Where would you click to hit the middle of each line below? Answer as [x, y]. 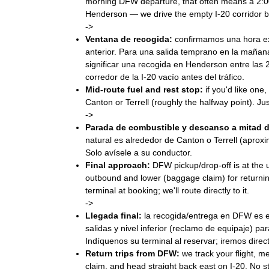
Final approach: [118, 165]
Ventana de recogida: [129, 39]
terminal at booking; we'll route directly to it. [167, 190]
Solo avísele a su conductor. [139, 153]
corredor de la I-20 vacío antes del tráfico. [165, 77]
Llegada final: [113, 216]
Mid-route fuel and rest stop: [144, 89]
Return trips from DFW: [132, 253]
